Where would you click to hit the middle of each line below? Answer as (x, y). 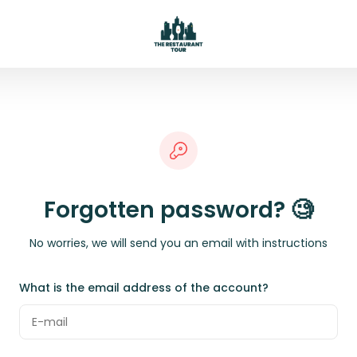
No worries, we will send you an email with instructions (178, 243)
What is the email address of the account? (144, 288)
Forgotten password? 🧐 (178, 210)
